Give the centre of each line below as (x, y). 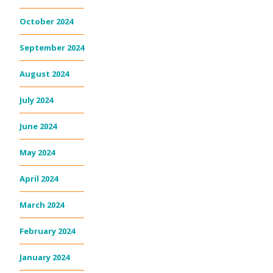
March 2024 (42, 205)
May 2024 (37, 153)
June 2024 (38, 126)
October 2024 (46, 22)
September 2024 (52, 48)
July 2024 (36, 100)
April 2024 (39, 179)
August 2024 (44, 74)
